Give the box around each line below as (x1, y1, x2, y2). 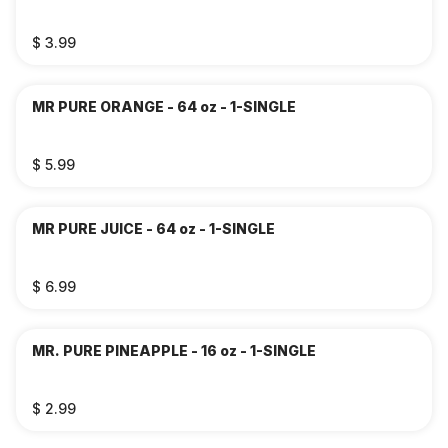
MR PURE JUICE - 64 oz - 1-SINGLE (32, 220, 275, 237)
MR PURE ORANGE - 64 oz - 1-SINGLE (32, 98, 296, 115)
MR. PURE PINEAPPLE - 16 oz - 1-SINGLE (32, 342, 316, 359)
